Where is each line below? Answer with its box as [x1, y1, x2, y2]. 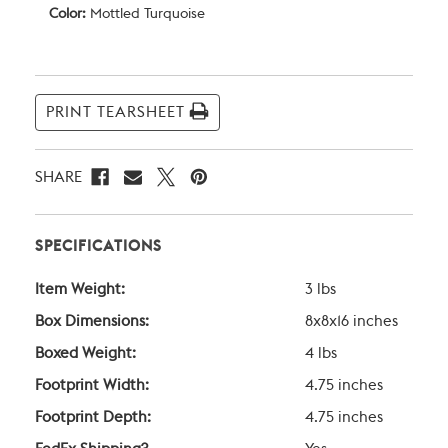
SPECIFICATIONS [35, 239, 162, 255]
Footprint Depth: [35, 410, 151, 426]
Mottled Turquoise [86, 7, 205, 22]
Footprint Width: [35, 378, 149, 394]
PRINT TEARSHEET [46, 105, 185, 121]
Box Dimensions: [35, 314, 149, 330]
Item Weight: [35, 282, 125, 298]
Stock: [49, 87, 85, 101]
